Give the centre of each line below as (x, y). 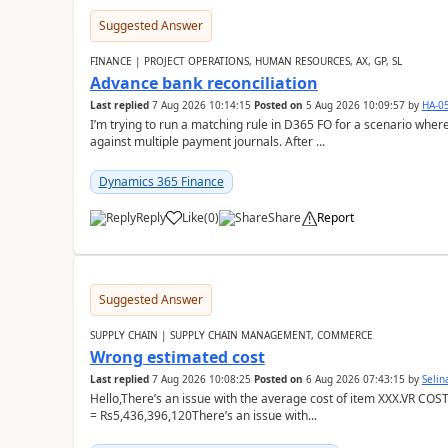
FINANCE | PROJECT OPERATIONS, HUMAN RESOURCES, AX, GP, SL (245, 61)
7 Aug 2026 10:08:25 (201, 379)
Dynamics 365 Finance (161, 181)
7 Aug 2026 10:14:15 (201, 105)
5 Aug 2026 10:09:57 (355, 105)
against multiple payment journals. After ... (207, 141)
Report (335, 217)
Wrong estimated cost (177, 357)
